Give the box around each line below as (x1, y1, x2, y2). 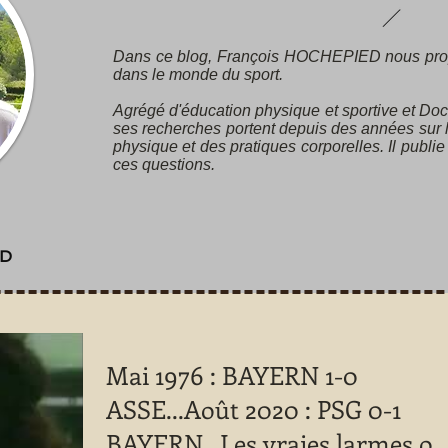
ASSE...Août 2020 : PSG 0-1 (106, 392, 401, 426)
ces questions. (113, 156, 215, 173)
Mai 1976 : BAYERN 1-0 (106, 358, 358, 392)
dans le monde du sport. (113, 66, 283, 83)
